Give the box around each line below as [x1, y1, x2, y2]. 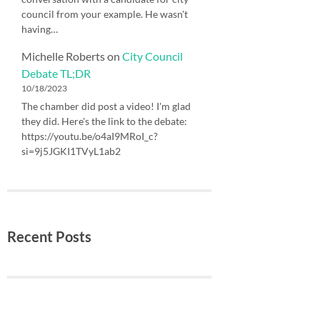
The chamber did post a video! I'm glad [21, 100, 191, 113]
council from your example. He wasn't [21, 8, 188, 21]
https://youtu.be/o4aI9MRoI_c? [21, 130, 158, 143]
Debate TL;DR [21, 66, 91, 81]
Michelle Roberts [21, 49, 105, 64]
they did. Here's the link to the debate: [21, 115, 187, 128]
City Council [122, 49, 183, 64]
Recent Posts [7, 228, 91, 246]
